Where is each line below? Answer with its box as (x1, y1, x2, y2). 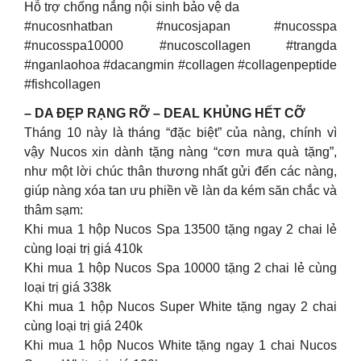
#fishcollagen (24, 77, 101, 91)
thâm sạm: (24, 202, 83, 217)
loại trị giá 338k (24, 280, 111, 294)
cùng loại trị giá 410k (24, 241, 143, 255)
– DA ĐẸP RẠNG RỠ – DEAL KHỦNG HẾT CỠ (24, 106, 305, 120)
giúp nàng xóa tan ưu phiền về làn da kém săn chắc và (24, 183, 337, 197)
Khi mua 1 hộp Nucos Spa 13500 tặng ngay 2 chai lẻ (24, 222, 337, 236)
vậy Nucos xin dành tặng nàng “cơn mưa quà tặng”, (24, 144, 337, 159)
